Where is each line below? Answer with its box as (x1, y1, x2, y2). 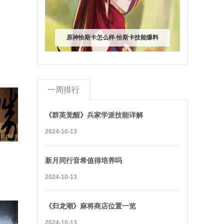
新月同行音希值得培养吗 (45, 156, 122, 164)
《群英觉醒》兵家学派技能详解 (45, 111, 143, 119)
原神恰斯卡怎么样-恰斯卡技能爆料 (66, 34, 158, 41)
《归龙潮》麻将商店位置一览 (45, 202, 136, 210)
